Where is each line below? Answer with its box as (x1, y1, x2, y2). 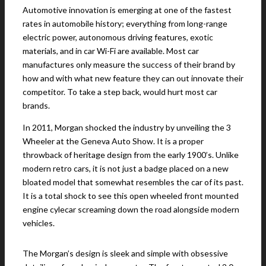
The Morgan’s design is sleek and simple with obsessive (23, 248, 228, 259)
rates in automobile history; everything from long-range (23, 18, 227, 29)
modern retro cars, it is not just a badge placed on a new (23, 163, 229, 174)
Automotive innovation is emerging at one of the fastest (23, 5, 232, 15)
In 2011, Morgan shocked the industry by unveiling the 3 (23, 122, 231, 133)
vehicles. (23, 218, 55, 229)
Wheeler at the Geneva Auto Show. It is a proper (23, 136, 204, 147)
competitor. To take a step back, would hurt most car (23, 87, 217, 97)
